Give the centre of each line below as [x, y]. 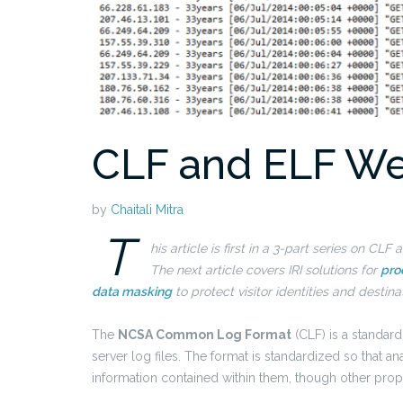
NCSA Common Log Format [205, 335]
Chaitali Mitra [147, 210]
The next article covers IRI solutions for [265, 270]
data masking [132, 292]
